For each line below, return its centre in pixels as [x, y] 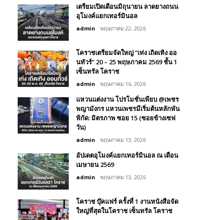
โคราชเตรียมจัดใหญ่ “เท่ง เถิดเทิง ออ [126, 53]
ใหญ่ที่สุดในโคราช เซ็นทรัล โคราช [124, 211]
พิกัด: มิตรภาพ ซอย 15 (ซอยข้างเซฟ [126, 118]
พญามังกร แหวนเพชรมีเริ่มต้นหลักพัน [128, 109]
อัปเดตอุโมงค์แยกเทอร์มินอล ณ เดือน [127, 155]
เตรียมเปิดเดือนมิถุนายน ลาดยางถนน [127, 7]
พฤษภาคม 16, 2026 [123, 84]
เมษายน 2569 [95, 165]
